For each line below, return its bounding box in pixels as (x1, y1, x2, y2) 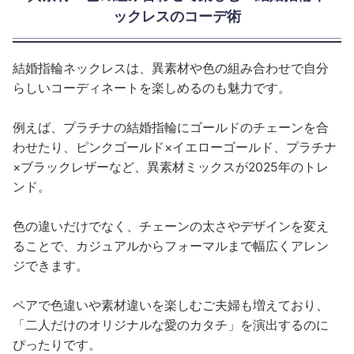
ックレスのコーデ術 (113, 8, 241, 25)
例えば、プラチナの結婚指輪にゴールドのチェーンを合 (13, 120, 330, 136)
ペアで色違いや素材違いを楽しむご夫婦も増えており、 (13, 298, 330, 314)
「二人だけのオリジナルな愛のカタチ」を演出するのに (13, 318, 330, 333)
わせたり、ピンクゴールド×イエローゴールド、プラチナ (13, 140, 337, 156)
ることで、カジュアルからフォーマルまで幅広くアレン (13, 239, 330, 254)
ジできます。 (13, 258, 89, 274)
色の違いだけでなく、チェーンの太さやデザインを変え (13, 219, 330, 235)
